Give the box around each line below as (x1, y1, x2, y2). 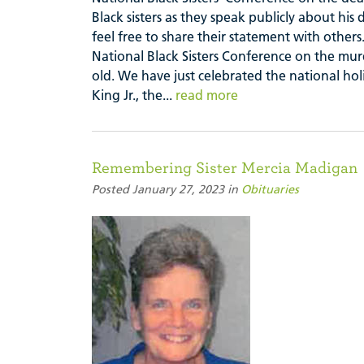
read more (175, 87, 238, 104)
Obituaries (241, 182, 299, 197)
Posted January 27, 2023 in (92, 182, 241, 197)
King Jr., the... (92, 87, 175, 104)
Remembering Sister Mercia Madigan (92, 158, 357, 177)
